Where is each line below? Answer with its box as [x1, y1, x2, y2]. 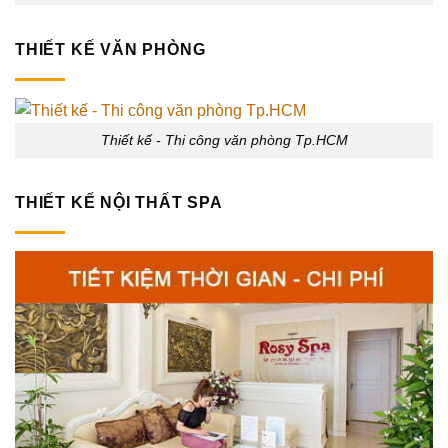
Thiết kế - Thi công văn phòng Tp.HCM [100, 131, 348, 148]
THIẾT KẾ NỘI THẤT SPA [15, 193, 223, 211]
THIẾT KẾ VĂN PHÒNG [15, 40, 206, 58]
